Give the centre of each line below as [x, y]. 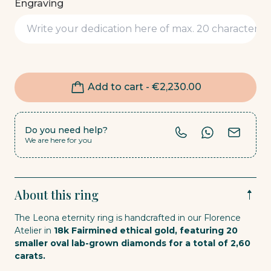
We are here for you [58, 140]
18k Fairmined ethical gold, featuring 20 [146, 230]
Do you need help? [66, 130]
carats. [30, 256]
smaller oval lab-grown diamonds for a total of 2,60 [132, 243]
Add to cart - [119, 87]
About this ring [57, 194]
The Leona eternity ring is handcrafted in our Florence [128, 218]
